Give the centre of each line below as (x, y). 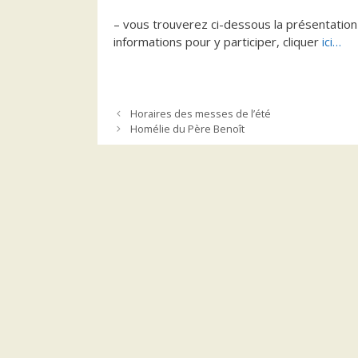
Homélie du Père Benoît (187, 128)
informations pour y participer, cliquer (218, 41)
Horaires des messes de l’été (200, 113)
